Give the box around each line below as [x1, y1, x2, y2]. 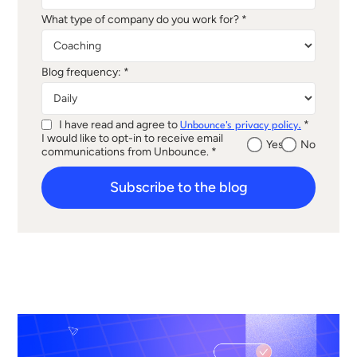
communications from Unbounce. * [41, 144, 217, 159]
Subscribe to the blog [109, 178, 248, 196]
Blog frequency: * [41, 65, 129, 79]
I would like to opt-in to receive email [41, 131, 223, 145]
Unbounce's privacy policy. [180, 120, 301, 131]
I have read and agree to [59, 117, 180, 131]
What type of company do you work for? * [41, 12, 247, 26]
